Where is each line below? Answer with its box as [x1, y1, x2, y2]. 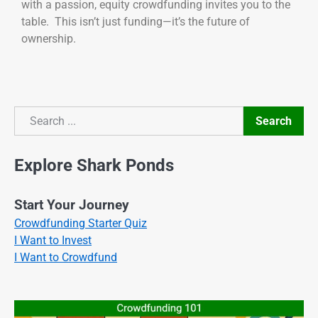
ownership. [21, 32, 76, 46]
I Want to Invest [14, 233, 92, 247]
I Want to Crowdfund [14, 250, 117, 264]
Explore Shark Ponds [14, 155, 174, 175]
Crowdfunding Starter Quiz [14, 216, 147, 230]
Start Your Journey [14, 197, 129, 213]
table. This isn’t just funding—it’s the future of [21, 15, 250, 29]
